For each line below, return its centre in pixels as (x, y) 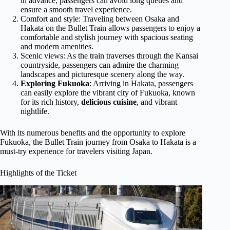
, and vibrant (157, 102)
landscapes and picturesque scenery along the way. (102, 74)
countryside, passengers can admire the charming (100, 65)
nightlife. (35, 111)
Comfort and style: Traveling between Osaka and (100, 18)
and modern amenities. (57, 46)
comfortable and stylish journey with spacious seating (107, 37)
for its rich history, (51, 102)
